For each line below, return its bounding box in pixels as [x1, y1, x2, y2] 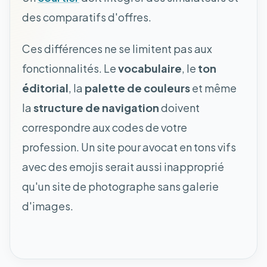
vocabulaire [118, 61, 182, 75]
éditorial [22, 80, 69, 95]
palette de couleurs [85, 80, 190, 95]
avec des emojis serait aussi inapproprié [22, 159, 224, 173]
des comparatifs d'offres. [22, 10, 151, 24]
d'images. [22, 198, 73, 213]
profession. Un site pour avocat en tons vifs [22, 139, 236, 154]
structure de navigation [33, 100, 159, 114]
